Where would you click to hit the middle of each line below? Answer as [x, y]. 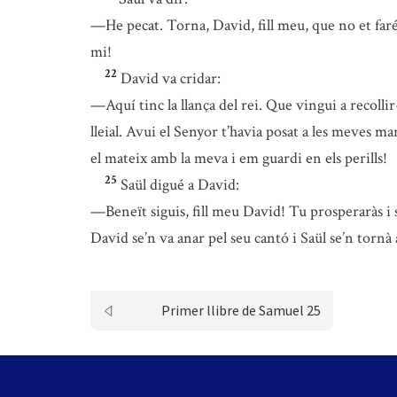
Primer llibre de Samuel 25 [241, 310]
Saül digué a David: [180, 185]
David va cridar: [171, 78]
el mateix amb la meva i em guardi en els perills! [239, 158]
